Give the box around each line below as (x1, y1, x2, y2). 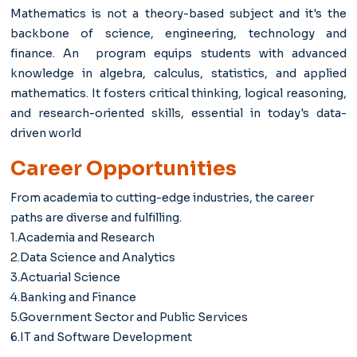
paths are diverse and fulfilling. (10, 210, 182, 225)
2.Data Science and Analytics (10, 249, 175, 265)
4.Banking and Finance (10, 289, 136, 304)
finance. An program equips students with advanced (10, 46, 347, 61)
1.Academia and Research (10, 229, 155, 245)
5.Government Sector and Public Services (10, 309, 248, 324)
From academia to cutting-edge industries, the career (10, 190, 314, 205)
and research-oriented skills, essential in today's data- (10, 106, 347, 120)
